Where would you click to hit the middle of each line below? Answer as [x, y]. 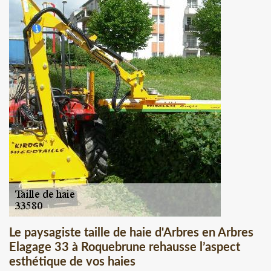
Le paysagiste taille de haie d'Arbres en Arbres [131, 233]
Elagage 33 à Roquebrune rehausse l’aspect [125, 247]
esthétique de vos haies [72, 262]
